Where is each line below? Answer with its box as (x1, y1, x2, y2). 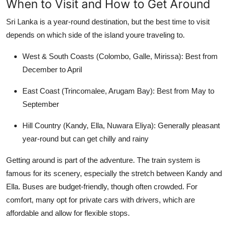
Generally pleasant (156, 121, 220, 130)
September (22, 99, 59, 108)
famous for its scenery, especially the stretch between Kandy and (6, 168, 222, 178)
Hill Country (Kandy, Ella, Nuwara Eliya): (22, 121, 156, 130)
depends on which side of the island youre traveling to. (6, 30, 185, 39)
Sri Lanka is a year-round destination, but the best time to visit (6, 17, 210, 26)
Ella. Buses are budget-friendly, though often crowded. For (6, 182, 197, 191)
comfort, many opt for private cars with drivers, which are (6, 195, 195, 204)
